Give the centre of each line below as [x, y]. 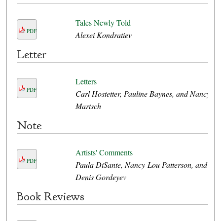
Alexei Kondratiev [103, 35]
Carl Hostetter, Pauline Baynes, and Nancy [143, 94]
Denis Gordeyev [101, 177]
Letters [86, 81]
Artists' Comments [104, 152]
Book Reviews [50, 197]
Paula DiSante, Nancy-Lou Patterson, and [141, 165]
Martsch [88, 106]
